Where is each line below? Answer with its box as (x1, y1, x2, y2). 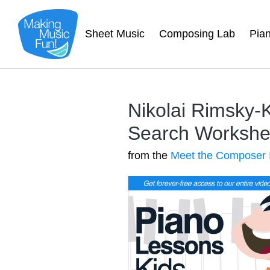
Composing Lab (159, 28, 235, 40)
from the (128, 149, 171, 162)
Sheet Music (84, 28, 145, 40)
